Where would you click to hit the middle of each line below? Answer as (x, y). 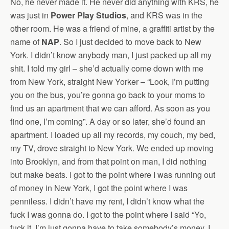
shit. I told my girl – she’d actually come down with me (107, 68)
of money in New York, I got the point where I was (99, 188)
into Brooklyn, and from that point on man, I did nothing (108, 162)
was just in (30, 15)
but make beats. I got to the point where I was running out (113, 175)
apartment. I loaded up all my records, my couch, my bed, (113, 135)
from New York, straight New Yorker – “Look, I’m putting (110, 82)
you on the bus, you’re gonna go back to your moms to (108, 95)
